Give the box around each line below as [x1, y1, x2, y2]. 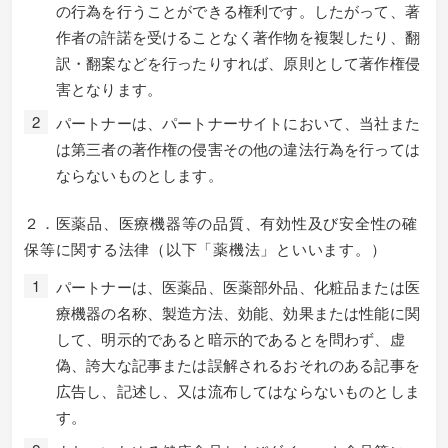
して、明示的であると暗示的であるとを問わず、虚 [56, 328, 405, 349]
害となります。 [56, 77, 163, 99]
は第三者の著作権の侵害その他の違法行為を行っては [56, 137, 420, 159]
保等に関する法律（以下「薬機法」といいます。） [24, 238, 387, 259]
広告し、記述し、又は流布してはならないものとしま [56, 380, 420, 401]
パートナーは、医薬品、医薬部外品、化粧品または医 [56, 276, 420, 297]
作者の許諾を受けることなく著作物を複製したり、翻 [56, 25, 420, 47]
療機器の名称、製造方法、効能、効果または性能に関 [56, 302, 420, 323]
